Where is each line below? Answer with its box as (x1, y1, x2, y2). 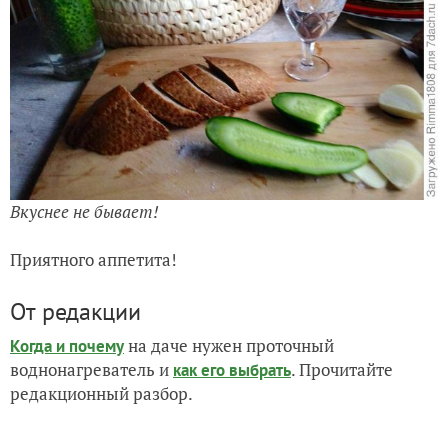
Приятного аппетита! (10, 247, 177, 271)
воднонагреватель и (10, 357, 173, 381)
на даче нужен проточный (124, 333, 334, 357)
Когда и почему (10, 334, 124, 357)
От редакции (10, 295, 141, 327)
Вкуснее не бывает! (10, 199, 159, 223)
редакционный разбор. (10, 381, 193, 405)
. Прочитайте (291, 357, 393, 381)
